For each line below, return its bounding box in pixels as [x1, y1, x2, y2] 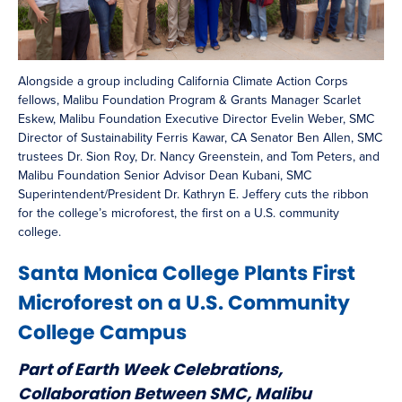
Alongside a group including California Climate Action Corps [18, 74, 348, 90]
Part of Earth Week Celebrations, [18, 358, 283, 381]
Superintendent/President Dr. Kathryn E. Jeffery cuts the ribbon [18, 187, 369, 203]
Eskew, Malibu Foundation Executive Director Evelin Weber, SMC [18, 111, 374, 127]
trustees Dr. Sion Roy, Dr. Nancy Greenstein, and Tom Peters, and [18, 149, 380, 165]
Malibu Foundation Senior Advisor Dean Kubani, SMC [18, 168, 311, 184]
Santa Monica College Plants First [18, 259, 355, 288]
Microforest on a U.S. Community [18, 289, 350, 318]
